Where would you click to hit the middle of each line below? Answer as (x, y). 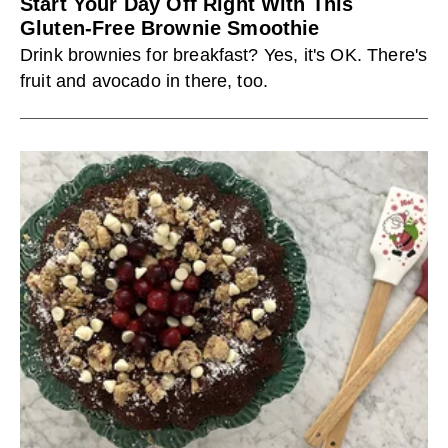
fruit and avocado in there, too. (144, 81)
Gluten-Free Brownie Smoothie (170, 28)
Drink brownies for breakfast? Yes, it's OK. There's (224, 55)
